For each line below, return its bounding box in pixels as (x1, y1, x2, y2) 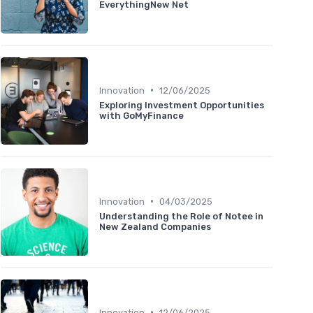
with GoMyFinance (99, 110, 184, 121)
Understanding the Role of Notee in (99, 210, 263, 221)
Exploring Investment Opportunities (99, 99, 264, 110)
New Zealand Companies (99, 221, 211, 232)
